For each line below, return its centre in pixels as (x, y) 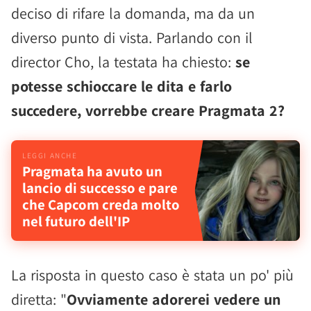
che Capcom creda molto (101, 204)
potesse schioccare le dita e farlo (121, 86)
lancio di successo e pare (100, 188)
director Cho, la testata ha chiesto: (123, 62)
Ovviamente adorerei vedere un (174, 299)
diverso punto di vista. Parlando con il (132, 37)
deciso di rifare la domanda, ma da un (133, 13)
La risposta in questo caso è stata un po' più (152, 275)
